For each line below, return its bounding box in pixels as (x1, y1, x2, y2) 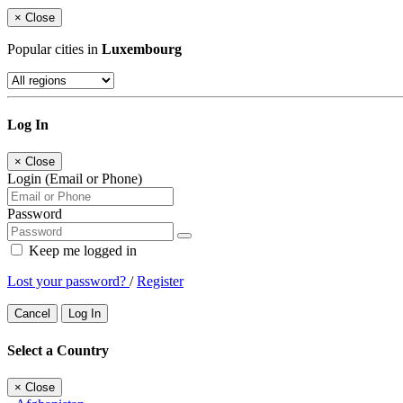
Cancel (14, 307, 50, 321)
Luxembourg (102, 40, 182, 57)
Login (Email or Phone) (7, 171, 142, 187)
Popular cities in (7, 40, 102, 57)
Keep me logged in (25, 243, 137, 259)
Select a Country (7, 342, 109, 358)
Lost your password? (7, 273, 130, 290)
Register (137, 273, 184, 290)
